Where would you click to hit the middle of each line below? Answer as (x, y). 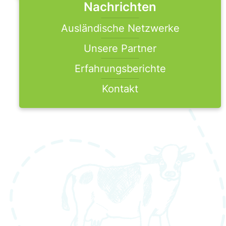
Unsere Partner (120, 48)
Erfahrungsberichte (120, 69)
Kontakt (120, 89)
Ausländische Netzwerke (120, 28)
